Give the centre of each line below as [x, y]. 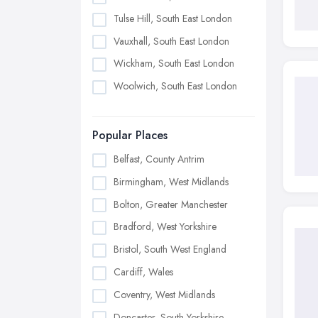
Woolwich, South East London [175, 86]
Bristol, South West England [170, 250]
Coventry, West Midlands [164, 294]
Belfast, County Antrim [159, 159]
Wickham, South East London [174, 64]
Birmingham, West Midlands [171, 181]
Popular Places [130, 136]
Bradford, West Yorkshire [165, 227]
